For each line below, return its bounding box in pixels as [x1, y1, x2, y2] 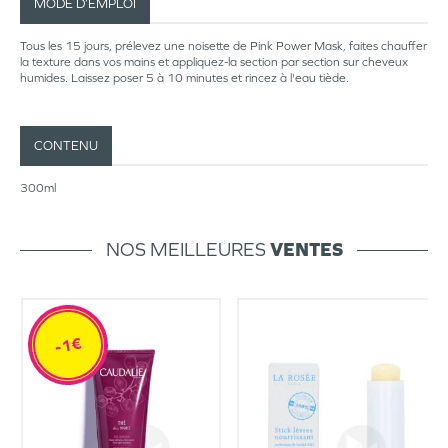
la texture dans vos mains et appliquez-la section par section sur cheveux [20, 55, 408, 69]
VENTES [269, 238, 343, 260]
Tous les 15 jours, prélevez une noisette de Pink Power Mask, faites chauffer [20, 39, 427, 53]
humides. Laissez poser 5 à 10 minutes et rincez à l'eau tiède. [20, 71, 349, 85]
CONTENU [34, 138, 98, 153]
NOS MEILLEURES [105, 238, 270, 260]
